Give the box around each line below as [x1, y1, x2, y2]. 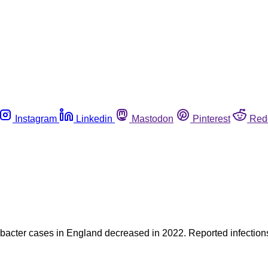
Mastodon [132, 113, 173, 124]
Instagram [15, 113, 57, 124]
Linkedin [76, 113, 112, 124]
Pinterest [193, 113, 230, 124]
